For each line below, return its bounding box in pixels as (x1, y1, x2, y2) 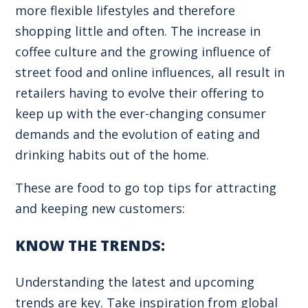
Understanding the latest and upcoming (15, 273, 255, 290)
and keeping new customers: (15, 199, 186, 217)
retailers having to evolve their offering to (15, 84, 265, 101)
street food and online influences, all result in (15, 63, 285, 80)
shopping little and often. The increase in (15, 22, 261, 39)
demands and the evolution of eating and (15, 125, 261, 142)
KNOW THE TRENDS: (15, 234, 169, 255)
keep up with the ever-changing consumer (15, 104, 267, 122)
